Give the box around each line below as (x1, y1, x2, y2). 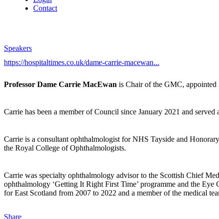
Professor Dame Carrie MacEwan (4, 80, 117, 89)
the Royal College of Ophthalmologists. (4, 144, 126, 153)
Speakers (4, 44, 32, 52)
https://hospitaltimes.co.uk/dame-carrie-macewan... (4, 58, 159, 67)
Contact (33, 4, 57, 12)
